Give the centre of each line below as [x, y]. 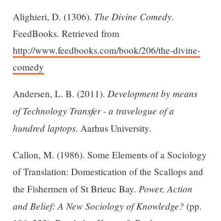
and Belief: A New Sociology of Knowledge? [98, 205]
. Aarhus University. [113, 128]
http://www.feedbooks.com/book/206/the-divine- [106, 50]
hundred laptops [44, 128]
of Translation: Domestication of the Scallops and [108, 171]
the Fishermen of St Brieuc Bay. [75, 188]
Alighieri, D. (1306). [53, 17]
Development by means [152, 93]
